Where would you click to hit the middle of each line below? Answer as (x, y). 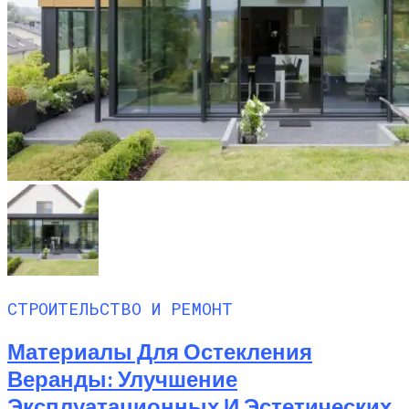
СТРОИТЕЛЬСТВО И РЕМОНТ (120, 309)
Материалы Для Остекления (160, 351)
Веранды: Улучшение (122, 379)
